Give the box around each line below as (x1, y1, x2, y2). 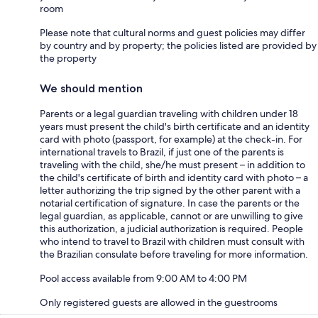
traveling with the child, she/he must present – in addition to (40, 158, 305, 171)
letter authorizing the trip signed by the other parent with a (40, 183, 300, 197)
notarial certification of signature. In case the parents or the (40, 196, 300, 209)
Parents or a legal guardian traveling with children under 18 (40, 106, 298, 120)
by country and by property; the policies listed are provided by (40, 38, 317, 52)
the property (40, 51, 97, 65)
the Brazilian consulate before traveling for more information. (40, 247, 308, 261)
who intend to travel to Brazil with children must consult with (40, 234, 305, 248)
